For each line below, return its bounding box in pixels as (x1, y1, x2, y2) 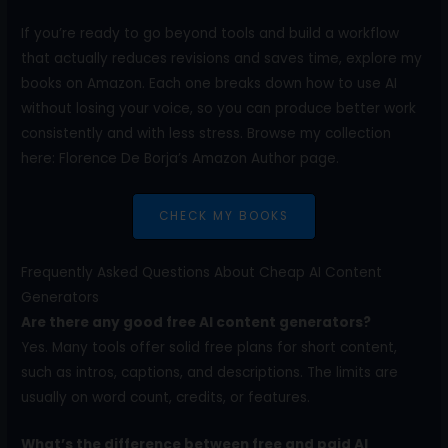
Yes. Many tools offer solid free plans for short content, (21, 338, 398, 358)
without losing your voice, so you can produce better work (21, 98, 417, 118)
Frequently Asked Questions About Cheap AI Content (21, 263, 383, 283)
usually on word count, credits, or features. (21, 388, 311, 408)
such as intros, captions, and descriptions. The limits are (21, 363, 399, 383)
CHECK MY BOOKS (159, 207, 289, 224)
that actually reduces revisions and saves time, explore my (21, 48, 423, 68)
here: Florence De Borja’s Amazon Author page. (21, 148, 340, 168)
